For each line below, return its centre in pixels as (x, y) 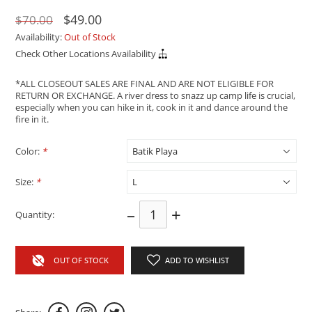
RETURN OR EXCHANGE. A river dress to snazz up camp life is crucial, (156, 96)
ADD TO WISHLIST (197, 260)
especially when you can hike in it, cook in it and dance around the (152, 108)
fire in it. (32, 119)
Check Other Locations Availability (86, 53)
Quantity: (35, 214)
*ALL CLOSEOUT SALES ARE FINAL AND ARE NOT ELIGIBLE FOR (145, 84)
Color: (29, 151)
